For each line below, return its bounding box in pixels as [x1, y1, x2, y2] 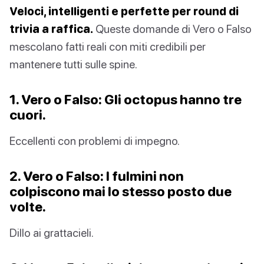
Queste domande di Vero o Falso [93, 22, 252, 36]
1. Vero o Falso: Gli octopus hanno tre [9, 91, 242, 108]
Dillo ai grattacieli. [9, 226, 94, 240]
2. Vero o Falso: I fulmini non [9, 168, 184, 184]
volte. [9, 199, 46, 215]
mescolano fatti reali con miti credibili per [9, 39, 206, 54]
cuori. [9, 107, 46, 123]
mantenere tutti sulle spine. [9, 57, 137, 71]
